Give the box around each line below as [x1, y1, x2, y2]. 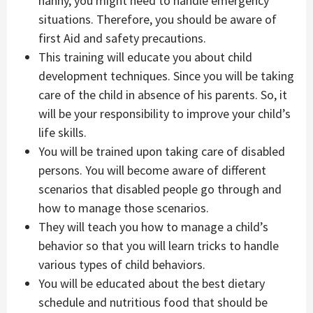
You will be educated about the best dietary [38, 275, 265, 291]
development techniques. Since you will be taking [38, 67, 294, 84]
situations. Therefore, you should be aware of [38, 10, 277, 27]
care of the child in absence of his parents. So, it [38, 86, 287, 103]
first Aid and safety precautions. [38, 29, 206, 46]
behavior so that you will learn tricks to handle [38, 237, 279, 254]
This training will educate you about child [38, 48, 252, 65]
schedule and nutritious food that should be [38, 293, 268, 310]
